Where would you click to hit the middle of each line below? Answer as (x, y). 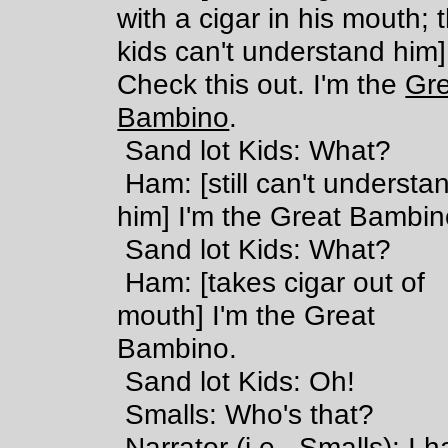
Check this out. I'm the (261, 84)
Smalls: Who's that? (225, 414)
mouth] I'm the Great (246, 315)
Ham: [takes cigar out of (251, 282)
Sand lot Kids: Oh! (216, 381)
